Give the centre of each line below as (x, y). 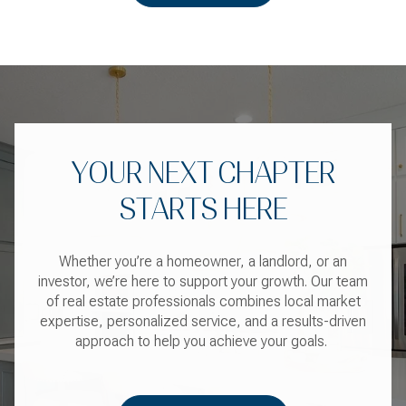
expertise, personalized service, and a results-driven (203, 321)
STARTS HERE (203, 210)
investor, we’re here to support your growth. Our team (203, 281)
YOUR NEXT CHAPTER (203, 174)
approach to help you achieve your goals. (203, 341)
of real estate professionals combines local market (203, 301)
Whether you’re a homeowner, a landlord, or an (203, 261)
